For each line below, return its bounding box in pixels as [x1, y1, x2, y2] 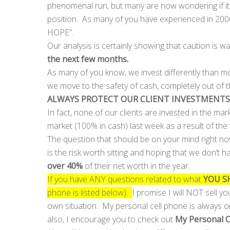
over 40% [47, 160, 83, 171]
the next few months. [47, 53, 128, 65]
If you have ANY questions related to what [47, 173, 203, 185]
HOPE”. [47, 26, 75, 38]
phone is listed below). [47, 186, 132, 198]
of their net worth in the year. [83, 160, 190, 171]
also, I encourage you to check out [47, 213, 175, 225]
